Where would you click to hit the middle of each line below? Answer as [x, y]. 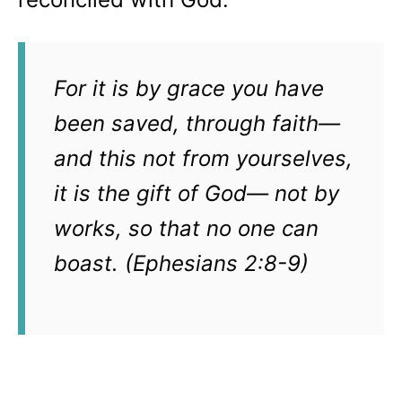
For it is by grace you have [189, 88]
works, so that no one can [186, 228]
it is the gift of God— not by [197, 193]
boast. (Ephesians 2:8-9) [184, 263]
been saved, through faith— [197, 123]
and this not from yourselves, [203, 158]
